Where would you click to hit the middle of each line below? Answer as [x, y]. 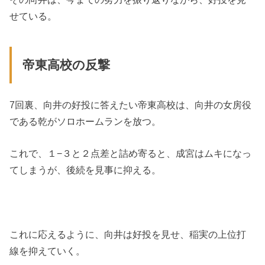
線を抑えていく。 [48, 251]
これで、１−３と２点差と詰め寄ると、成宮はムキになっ [131, 153]
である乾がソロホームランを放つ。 [85, 121]
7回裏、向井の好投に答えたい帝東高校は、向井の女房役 [131, 104]
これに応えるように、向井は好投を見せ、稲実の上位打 [128, 234]
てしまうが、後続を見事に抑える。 [85, 169]
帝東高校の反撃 [66, 65]
